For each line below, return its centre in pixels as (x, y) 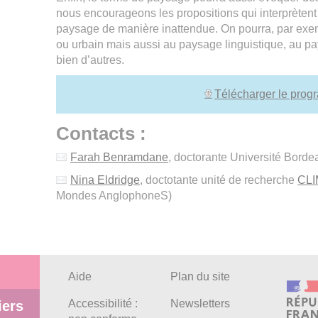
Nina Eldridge (105, 180)
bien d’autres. (90, 60)
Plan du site (200, 277)
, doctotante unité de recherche (218, 180)
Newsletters (200, 304)
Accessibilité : (103, 304)
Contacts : (101, 134)
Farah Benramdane (119, 158)
